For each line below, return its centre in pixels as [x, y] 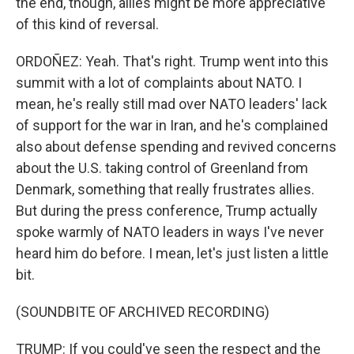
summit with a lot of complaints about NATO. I [159, 83]
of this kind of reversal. [87, 24]
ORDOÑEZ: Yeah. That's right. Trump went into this [172, 61]
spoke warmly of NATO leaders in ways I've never [170, 232]
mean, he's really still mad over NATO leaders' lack [171, 104]
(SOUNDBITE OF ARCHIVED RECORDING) [143, 312]
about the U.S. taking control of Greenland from [162, 168]
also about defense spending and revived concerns [176, 147]
